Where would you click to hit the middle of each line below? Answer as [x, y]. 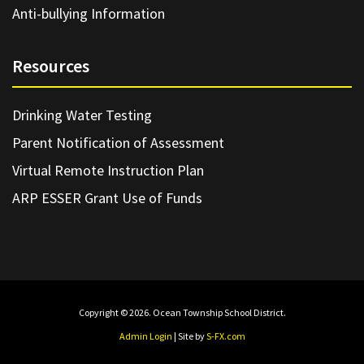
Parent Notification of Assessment [118, 142]
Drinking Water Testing [82, 115]
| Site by [189, 336]
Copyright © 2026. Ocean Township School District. [182, 312]
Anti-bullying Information [89, 13]
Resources [51, 65]
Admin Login [145, 336]
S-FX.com [225, 336]
